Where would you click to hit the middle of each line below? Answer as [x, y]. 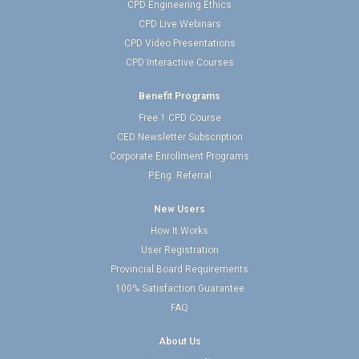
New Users [179, 209]
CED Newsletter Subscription [179, 137]
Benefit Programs [179, 96]
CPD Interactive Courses [179, 63]
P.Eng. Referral [179, 175]
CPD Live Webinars [179, 24]
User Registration [179, 250]
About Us [179, 341]
